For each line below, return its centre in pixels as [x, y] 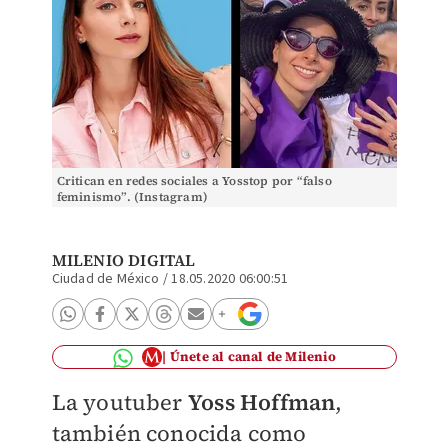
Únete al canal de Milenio [252, 356]
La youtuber [119, 402]
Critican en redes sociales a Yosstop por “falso [194, 181]
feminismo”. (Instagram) [132, 197]
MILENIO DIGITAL [123, 260]
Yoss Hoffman [261, 402]
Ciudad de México [105, 279]
